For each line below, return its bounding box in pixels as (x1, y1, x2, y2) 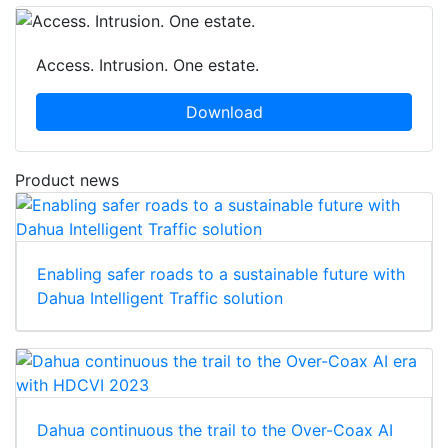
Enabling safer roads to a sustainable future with (37, 264, 405, 285)
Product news (15, 170, 119, 191)
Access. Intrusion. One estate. (36, 55, 259, 76)
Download (185, 102, 263, 123)
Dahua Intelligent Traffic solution (37, 288, 283, 309)
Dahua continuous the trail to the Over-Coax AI (37, 420, 393, 441)
